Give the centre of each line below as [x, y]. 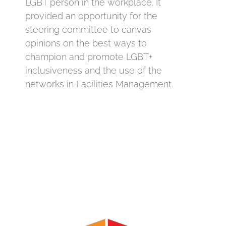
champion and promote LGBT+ [89, 57]
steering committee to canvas [88, 30]
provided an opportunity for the [91, 16]
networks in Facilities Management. [99, 84]
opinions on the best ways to [86, 43]
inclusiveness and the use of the [94, 71]
